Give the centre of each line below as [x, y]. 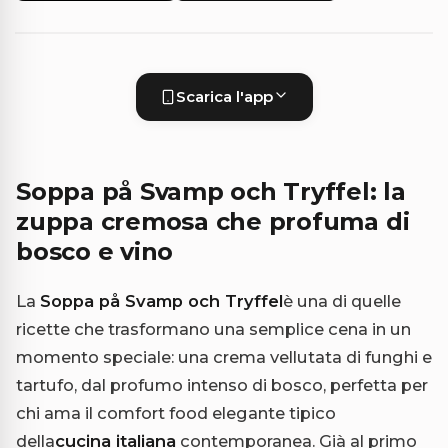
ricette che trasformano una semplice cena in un [213, 329]
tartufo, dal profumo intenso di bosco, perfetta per [222, 385]
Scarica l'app [224, 97]
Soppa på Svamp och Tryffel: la [211, 192]
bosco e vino [95, 252]
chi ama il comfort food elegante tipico [176, 413]
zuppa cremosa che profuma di [213, 222]
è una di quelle [342, 301]
